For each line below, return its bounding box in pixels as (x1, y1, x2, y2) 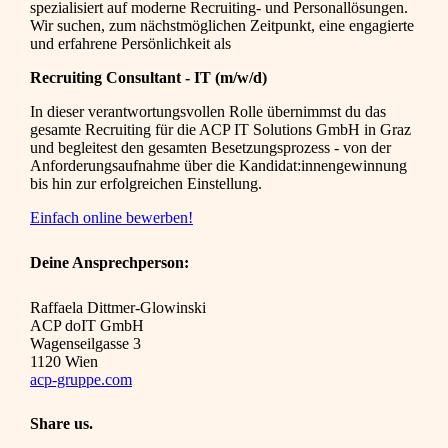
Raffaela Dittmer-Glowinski (30, 298, 206, 316)
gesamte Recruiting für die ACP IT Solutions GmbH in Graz (30, 121, 411, 139)
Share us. (30, 415, 93, 433)
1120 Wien (30, 352, 98, 370)
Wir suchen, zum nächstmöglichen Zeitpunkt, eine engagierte (30, 17, 414, 35)
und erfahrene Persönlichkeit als (30, 35, 231, 53)
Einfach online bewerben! (30, 209, 193, 227)
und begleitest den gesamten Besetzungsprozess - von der (30, 139, 391, 157)
